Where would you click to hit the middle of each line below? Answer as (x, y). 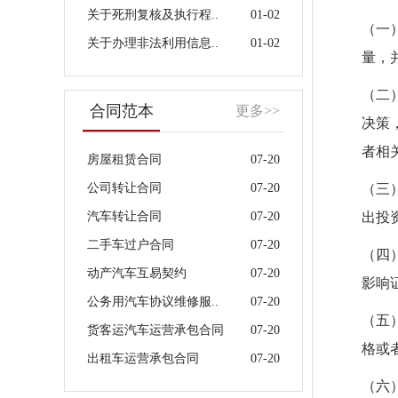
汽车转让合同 (124, 216)
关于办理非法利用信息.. (153, 43)
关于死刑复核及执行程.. (153, 15)
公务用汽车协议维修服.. (153, 302)
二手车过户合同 (131, 245)
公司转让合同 (124, 188)
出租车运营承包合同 (143, 358)
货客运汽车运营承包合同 (155, 330)
